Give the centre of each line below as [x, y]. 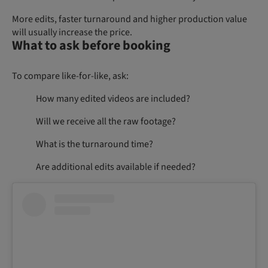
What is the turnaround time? [95, 144]
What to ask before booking [91, 45]
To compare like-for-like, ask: [70, 76]
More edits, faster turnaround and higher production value [130, 19]
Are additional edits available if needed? [116, 167]
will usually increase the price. [72, 32]
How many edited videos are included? [113, 98]
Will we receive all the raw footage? [106, 121]
